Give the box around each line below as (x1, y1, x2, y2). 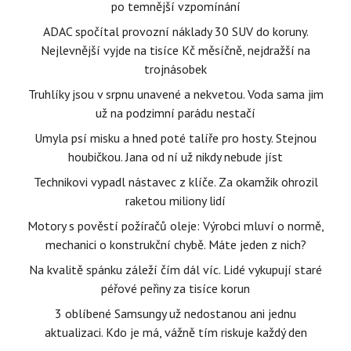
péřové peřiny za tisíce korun (101, 280, 250, 297)
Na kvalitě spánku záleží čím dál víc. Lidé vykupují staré (29, 262, 322, 278)
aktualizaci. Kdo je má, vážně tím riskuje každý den (44, 324, 307, 341)
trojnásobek (144, 61, 207, 78)
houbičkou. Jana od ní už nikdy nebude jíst (68, 149, 283, 165)
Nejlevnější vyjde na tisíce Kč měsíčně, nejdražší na (41, 42, 310, 59)
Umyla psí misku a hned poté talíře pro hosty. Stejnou (34, 130, 317, 147)
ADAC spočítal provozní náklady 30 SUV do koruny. (42, 24, 309, 40)
